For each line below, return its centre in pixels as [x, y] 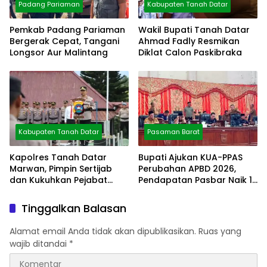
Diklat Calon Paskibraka [190, 53]
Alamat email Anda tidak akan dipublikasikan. [103, 232]
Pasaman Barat [173, 132]
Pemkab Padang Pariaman [67, 30]
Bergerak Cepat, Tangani [64, 41]
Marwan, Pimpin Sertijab [61, 169]
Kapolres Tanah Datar [58, 158]
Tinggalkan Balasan [74, 209]
